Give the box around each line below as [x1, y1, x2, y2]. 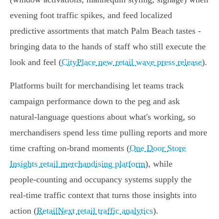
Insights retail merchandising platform [10, 159, 145, 169]
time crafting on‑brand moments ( [10, 143, 130, 153]
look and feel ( [10, 57, 62, 67]
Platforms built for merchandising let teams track [10, 81, 184, 91]
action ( [10, 206, 37, 216]
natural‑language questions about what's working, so [10, 112, 196, 122]
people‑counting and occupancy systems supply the [10, 175, 192, 185]
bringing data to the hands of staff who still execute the [10, 42, 206, 52]
